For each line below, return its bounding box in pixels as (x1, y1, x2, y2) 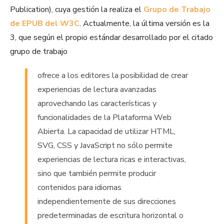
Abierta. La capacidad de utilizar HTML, (37, 126, 175, 137)
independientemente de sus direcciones (37, 196, 176, 207)
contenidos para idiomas (37, 182, 121, 193)
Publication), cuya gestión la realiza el (10, 4, 143, 15)
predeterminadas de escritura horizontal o (37, 210, 183, 221)
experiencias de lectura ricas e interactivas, (37, 154, 186, 165)
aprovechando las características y (37, 98, 156, 109)
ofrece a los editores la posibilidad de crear (37, 70, 188, 81)
